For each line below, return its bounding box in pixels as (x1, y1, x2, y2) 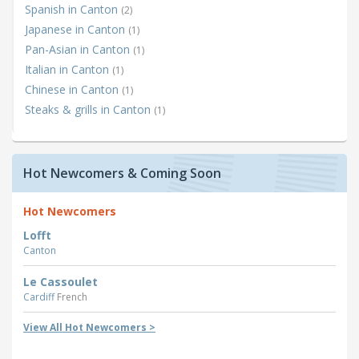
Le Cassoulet (23, 274, 98, 290)
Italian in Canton (25, 62, 112, 78)
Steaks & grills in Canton (25, 102, 154, 118)
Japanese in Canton (25, 22, 128, 38)
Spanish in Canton (25, 2, 121, 18)
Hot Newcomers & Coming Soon (23, 164, 221, 183)
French (57, 290, 87, 305)
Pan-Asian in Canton (25, 42, 133, 58)
